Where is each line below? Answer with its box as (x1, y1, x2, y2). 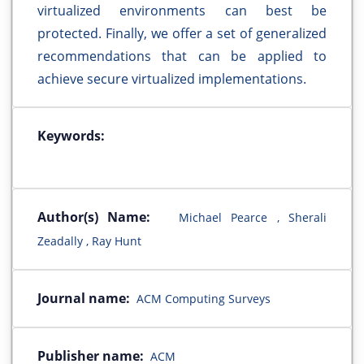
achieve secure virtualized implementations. (37, 70, 306, 89)
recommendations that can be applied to (37, 47, 327, 66)
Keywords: (37, 127, 105, 145)
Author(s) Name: (37, 208, 151, 227)
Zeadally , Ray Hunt (37, 233, 141, 249)
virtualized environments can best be (37, 2, 327, 20)
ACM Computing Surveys (136, 291, 271, 307)
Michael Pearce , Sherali (169, 210, 327, 226)
